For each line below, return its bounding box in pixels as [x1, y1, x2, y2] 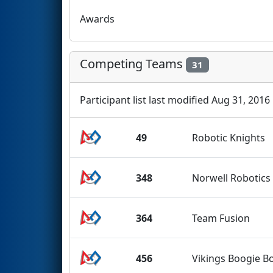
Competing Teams [80, 55, 186, 72]
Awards [80, 12, 115, 26]
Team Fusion [192, 211, 250, 225]
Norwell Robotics [192, 171, 271, 185]
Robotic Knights [192, 130, 266, 144]
